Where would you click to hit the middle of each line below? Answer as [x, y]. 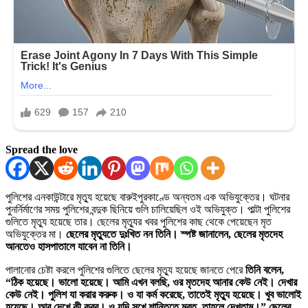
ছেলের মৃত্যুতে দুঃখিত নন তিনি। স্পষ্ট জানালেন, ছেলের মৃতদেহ [174, 234]
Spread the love [42, 149]
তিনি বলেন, [265, 269]
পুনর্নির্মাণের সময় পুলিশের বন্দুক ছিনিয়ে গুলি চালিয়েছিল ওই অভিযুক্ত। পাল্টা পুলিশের [148, 209]
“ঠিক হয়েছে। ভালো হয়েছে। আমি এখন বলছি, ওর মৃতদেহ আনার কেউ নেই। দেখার [151, 282]
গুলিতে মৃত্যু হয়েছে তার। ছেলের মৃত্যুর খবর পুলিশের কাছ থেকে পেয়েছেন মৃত [139, 221]
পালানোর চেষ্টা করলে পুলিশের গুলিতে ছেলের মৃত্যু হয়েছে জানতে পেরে [125, 269]
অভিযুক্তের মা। [36, 234]
